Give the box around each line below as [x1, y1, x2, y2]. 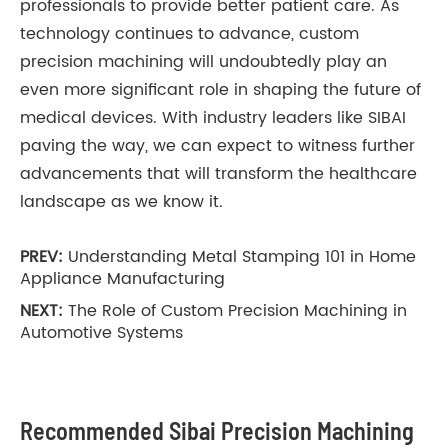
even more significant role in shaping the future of [20, 77, 421, 104]
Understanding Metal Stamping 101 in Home [68, 244, 416, 271]
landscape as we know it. [20, 189, 223, 216]
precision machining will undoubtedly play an [20, 49, 387, 76]
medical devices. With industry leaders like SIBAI [20, 105, 406, 132]
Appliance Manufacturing [20, 266, 225, 293]
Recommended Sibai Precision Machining [20, 416, 414, 446]
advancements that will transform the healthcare [20, 161, 417, 188]
